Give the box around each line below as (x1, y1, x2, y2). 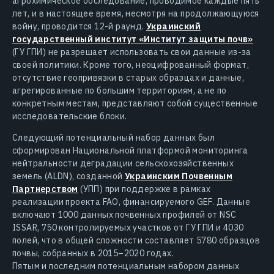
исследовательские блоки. (12, 111, 127, 122)
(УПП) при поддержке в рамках (78, 183, 211, 195)
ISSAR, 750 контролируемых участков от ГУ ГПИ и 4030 (12, 222, 244, 234)
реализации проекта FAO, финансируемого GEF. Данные (12, 196, 250, 208)
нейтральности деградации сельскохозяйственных (12, 158, 234, 169)
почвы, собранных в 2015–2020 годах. (12, 248, 174, 259)
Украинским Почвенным (125, 171, 232, 182)
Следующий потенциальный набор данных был (12, 132, 215, 144)
